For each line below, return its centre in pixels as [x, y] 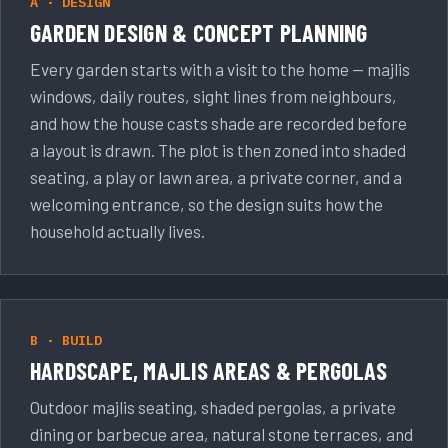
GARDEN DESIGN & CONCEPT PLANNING [198, 32]
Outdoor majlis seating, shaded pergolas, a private [212, 406]
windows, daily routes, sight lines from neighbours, [213, 96]
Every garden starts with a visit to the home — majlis [219, 69]
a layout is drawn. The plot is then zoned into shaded [217, 150]
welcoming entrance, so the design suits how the [206, 204]
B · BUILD [65, 339]
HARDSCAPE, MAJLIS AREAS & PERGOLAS [208, 370]
